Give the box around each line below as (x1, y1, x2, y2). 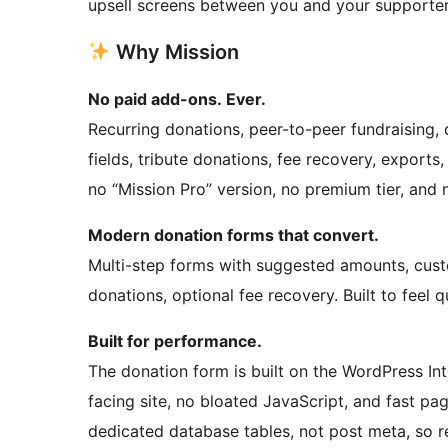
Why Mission (110, 40, 239, 65)
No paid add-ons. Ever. (88, 89, 266, 110)
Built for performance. (88, 331, 262, 352)
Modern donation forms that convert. (88, 225, 379, 246)
